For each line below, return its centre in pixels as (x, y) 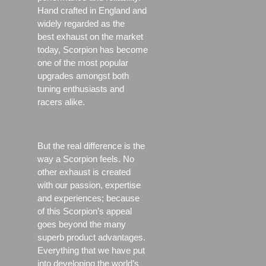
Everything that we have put (91, 251)
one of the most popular (83, 63)
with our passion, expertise (89, 185)
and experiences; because (88, 198)
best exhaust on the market (90, 37)
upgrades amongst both (83, 76)
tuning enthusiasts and (80, 89)
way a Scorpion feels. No (85, 159)
